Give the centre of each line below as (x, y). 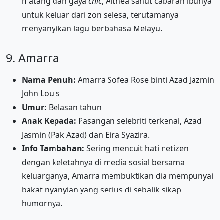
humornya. (42, 203)
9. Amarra (32, 58)
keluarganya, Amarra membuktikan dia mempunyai (117, 176)
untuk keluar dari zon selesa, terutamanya (100, 14)
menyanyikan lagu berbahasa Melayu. (92, 28)
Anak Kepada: (49, 121)
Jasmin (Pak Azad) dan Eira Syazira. (86, 134)
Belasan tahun (74, 107)
